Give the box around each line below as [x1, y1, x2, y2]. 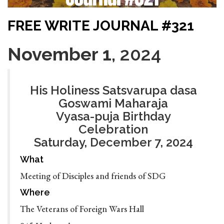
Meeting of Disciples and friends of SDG [20, 170, 165, 182]
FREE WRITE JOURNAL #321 [7, 17, 194, 34]
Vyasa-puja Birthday [55, 109, 171, 124]
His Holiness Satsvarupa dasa [29, 83, 197, 98]
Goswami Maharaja [58, 96, 168, 111]
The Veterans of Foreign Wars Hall [20, 203, 144, 215]
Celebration [78, 122, 148, 137]
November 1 [7, 43, 111, 65]
